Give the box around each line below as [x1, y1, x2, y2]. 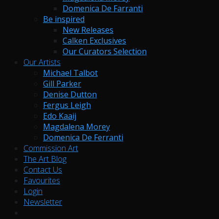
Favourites [23, 175, 60, 186]
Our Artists [23, 57, 61, 68]
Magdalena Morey [43, 121, 110, 132]
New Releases [63, 24, 113, 36]
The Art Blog [23, 153, 66, 165]
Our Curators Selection [63, 46, 147, 57]
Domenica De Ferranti [43, 132, 123, 143]
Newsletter [23, 197, 62, 208]
